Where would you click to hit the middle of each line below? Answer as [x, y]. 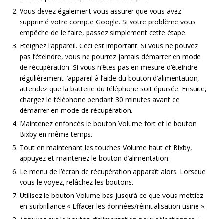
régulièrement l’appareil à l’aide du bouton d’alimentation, [109, 78]
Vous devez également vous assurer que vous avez [100, 11]
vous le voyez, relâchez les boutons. [77, 182]
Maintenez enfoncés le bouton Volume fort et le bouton [108, 124]
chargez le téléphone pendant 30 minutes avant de [100, 100]
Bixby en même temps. [56, 134]
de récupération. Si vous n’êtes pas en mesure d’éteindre [109, 67]
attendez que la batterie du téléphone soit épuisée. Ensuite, [113, 89]
